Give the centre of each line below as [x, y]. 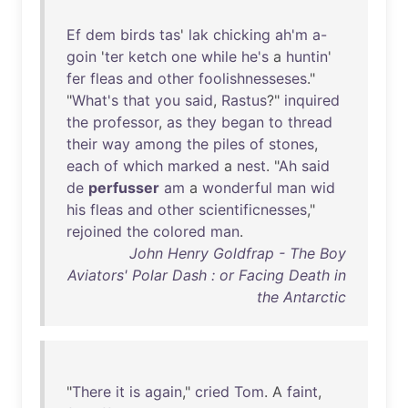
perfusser [124, 188]
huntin [307, 56]
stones [291, 144]
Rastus [244, 100]
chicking [242, 35]
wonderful [237, 188]
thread [310, 122]
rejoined [94, 231]
